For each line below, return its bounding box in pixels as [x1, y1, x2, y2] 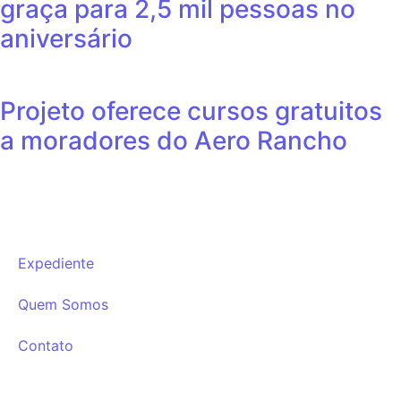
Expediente [18, 253, 94, 272]
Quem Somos [18, 294, 108, 313]
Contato [18, 336, 73, 354]
